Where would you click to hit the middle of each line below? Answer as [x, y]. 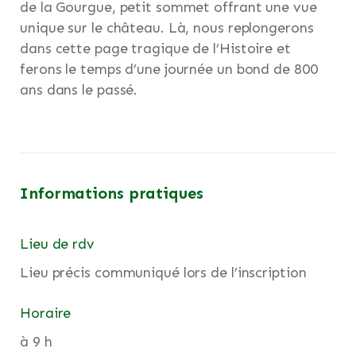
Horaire [46, 313]
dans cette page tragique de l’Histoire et [155, 49]
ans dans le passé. [79, 90]
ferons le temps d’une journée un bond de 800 [169, 70]
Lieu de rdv [57, 244]
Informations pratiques [112, 193]
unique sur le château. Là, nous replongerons [167, 28]
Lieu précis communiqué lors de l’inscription [163, 273]
